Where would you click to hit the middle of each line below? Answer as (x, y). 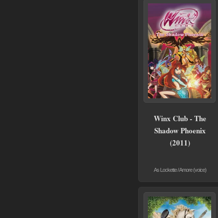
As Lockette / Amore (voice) (180, 170)
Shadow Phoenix (180, 130)
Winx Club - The (180, 118)
